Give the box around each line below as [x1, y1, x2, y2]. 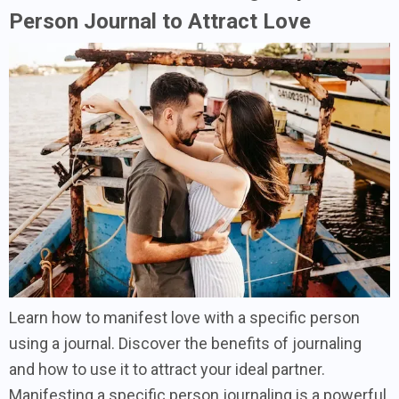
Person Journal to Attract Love [9, 9, 311, 35]
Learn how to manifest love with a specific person [9, 307, 360, 327]
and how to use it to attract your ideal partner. [9, 359, 325, 379]
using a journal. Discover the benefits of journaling [9, 333, 362, 353]
